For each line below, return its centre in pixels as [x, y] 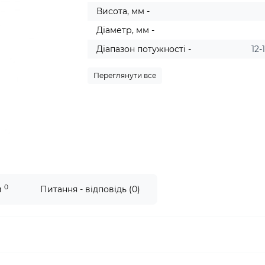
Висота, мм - [123, 11]
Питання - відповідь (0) [90, 189]
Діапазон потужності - [144, 49]
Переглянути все [125, 75]
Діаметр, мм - [126, 30]
